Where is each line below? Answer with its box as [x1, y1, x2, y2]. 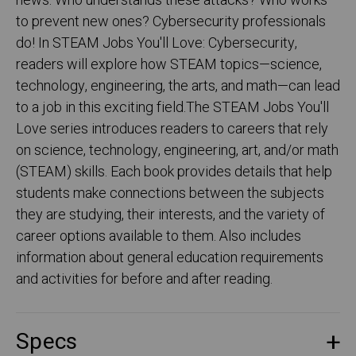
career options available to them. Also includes [16, 226, 301, 248]
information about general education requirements [16, 247, 323, 269]
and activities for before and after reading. [16, 269, 273, 291]
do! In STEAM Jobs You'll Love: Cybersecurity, [16, 33, 297, 55]
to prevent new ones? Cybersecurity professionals [16, 11, 326, 33]
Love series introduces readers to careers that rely [16, 118, 328, 141]
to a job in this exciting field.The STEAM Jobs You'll [16, 97, 329, 119]
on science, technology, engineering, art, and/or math [16, 140, 339, 162]
